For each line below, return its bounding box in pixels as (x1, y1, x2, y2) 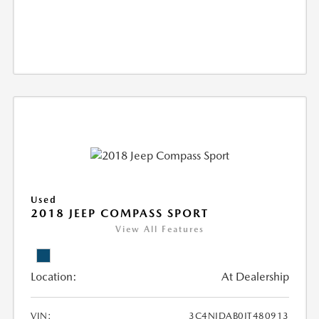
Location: (31, 269, 78, 283)
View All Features (115, 224, 204, 234)
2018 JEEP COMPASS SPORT (31, 206, 209, 220)
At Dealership (221, 269, 289, 283)
